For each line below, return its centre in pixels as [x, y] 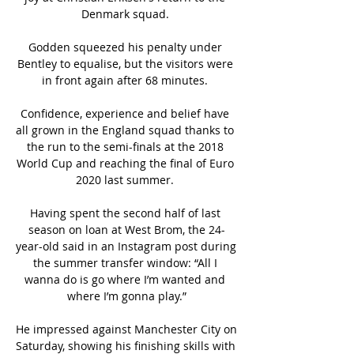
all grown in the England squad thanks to [125, 130]
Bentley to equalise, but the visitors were [125, 63]
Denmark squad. [126, 13]
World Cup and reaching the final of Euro [125, 163]
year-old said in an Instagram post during [126, 246]
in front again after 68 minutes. [126, 80]
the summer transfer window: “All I [125, 262]
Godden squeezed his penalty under [125, 47]
